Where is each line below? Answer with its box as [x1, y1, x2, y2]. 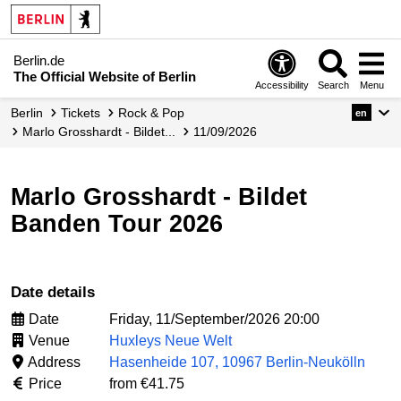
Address [25, 354, 81, 370]
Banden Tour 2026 [11, 210, 223, 237]
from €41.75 [109, 375, 184, 391]
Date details [21, 284, 95, 301]
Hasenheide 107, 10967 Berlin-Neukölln [109, 354, 365, 370]
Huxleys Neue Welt [109, 332, 232, 348]
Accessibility [255, 79, 310, 90]
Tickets [68, 106, 100, 120]
